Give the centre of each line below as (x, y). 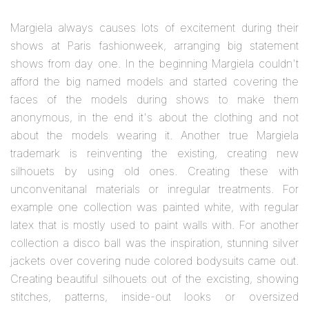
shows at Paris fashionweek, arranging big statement (154, 46)
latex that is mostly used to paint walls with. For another (154, 225)
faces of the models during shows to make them (154, 99)
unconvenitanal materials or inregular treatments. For (154, 189)
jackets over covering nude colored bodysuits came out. (154, 261)
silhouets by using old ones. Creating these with (154, 171)
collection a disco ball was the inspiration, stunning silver (154, 243)
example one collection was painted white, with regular (154, 207)
